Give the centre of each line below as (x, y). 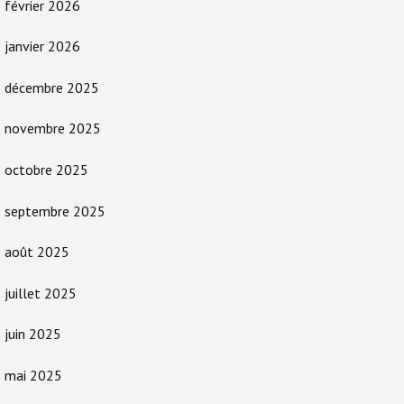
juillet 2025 (41, 293)
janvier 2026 (42, 46)
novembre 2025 (53, 129)
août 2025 (37, 252)
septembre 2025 (55, 211)
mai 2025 (33, 375)
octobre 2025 (46, 169)
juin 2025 (33, 334)
